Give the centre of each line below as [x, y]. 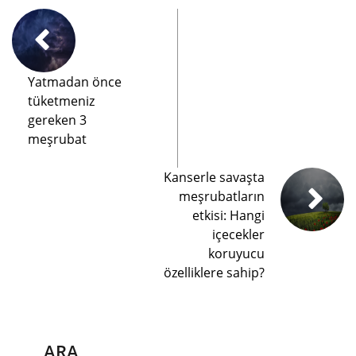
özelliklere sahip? [214, 272]
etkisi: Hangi [228, 215]
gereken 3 [57, 120]
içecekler [238, 234]
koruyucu [236, 253]
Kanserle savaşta [214, 177]
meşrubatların [222, 196]
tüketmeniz [61, 101]
